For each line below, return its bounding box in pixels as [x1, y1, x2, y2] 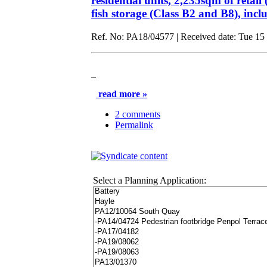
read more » [96, 88, 147, 99]
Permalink [115, 119, 153, 130]
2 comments [115, 108, 160, 119]
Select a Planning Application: [93, 175, 206, 185]
